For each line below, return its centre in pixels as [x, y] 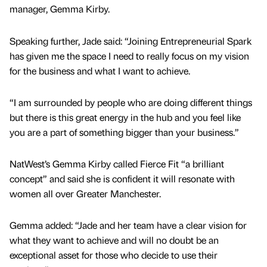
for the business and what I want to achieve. [100, 70]
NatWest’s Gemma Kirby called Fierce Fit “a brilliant [117, 163]
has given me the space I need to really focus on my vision [129, 55]
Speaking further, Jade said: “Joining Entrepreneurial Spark [131, 41]
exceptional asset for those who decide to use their [114, 255]
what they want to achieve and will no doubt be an [114, 240]
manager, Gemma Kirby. [60, 9]
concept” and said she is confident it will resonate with [122, 178]
